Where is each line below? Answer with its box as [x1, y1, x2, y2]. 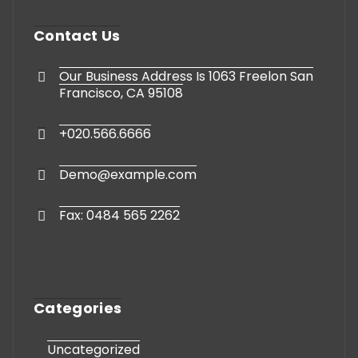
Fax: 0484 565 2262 [59, 206, 180, 225]
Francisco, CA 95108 [59, 84, 183, 103]
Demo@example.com [59, 165, 197, 185]
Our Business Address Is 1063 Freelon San [59, 67, 313, 86]
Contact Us [34, 26, 121, 46]
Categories [34, 298, 122, 319]
